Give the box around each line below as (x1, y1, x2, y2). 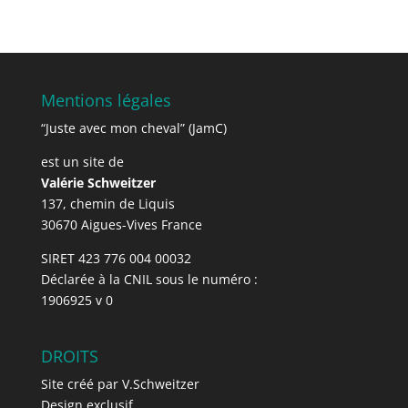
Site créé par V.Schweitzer (40, 374, 199, 393)
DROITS (40, 344, 98, 367)
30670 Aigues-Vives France (40, 215, 202, 233)
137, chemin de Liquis (40, 194, 175, 212)
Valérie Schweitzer (40, 173, 156, 191)
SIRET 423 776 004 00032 (40, 249, 191, 267)
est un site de (40, 152, 124, 170)
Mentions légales (40, 88, 171, 111)
